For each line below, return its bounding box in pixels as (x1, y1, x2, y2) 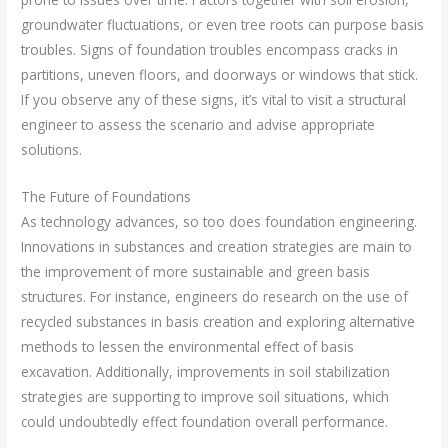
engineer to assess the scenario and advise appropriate (21, 114, 376, 134)
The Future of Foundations (21, 186, 192, 206)
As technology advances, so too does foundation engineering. (21, 211, 418, 231)
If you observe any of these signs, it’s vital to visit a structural (21, 89, 407, 109)
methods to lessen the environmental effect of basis (21, 336, 355, 356)
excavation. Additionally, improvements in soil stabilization (21, 361, 391, 381)
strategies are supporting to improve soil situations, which (21, 386, 390, 406)
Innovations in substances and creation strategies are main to (21, 236, 413, 256)
